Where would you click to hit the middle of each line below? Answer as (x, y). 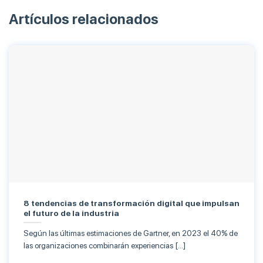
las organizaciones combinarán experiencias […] (104, 246)
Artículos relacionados (84, 19)
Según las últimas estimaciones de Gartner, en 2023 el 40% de (131, 233)
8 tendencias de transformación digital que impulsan (131, 203)
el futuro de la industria (71, 213)
